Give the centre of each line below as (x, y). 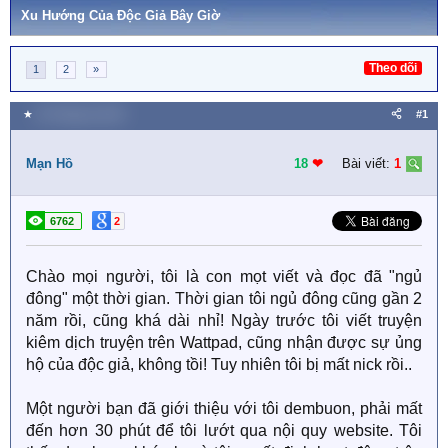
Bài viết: (366, 163)
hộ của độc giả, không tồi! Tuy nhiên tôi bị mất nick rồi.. (219, 364)
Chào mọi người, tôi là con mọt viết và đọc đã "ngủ (224, 276)
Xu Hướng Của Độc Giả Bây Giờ (120, 15)
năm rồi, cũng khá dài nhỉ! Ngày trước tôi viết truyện (224, 320)
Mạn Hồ (49, 163)
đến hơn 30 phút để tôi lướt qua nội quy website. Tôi (224, 430)
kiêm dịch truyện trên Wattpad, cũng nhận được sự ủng (224, 342)
